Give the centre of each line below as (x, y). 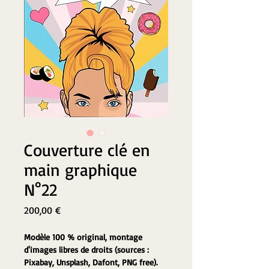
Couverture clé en (87, 150)
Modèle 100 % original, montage (84, 237)
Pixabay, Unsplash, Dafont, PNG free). (91, 262)
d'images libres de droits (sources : (88, 249)
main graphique (80, 170)
